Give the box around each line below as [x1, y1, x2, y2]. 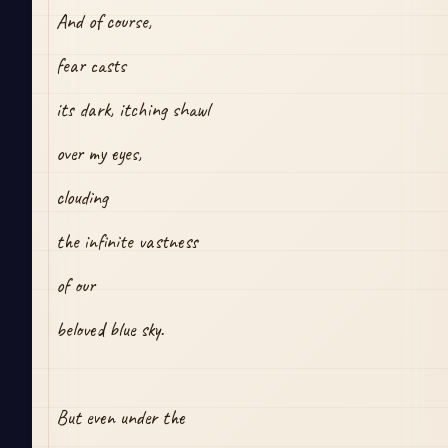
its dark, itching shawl [56, 97, 210, 123]
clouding [56, 185, 113, 211]
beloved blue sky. [56, 317, 164, 343]
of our [56, 273, 95, 299]
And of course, [56, 9, 152, 35]
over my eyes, [56, 141, 142, 167]
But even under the [56, 405, 190, 431]
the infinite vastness [56, 229, 198, 255]
